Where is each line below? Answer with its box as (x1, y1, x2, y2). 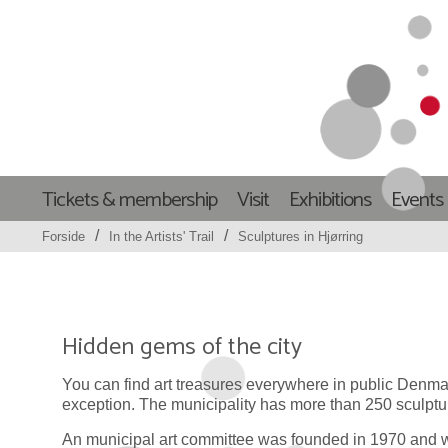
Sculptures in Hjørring (238, 229, 363, 245)
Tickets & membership (42, 183, 217, 218)
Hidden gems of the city (62, 328, 302, 368)
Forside (42, 229, 85, 245)
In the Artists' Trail (109, 229, 214, 245)
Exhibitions (289, 183, 371, 218)
